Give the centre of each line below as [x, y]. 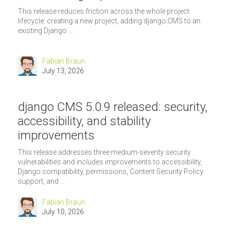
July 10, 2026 [63, 212]
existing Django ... [45, 31]
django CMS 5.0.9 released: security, [113, 107]
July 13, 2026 [63, 71]
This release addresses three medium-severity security [104, 152]
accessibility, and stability [84, 121]
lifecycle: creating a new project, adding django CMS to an [109, 21]
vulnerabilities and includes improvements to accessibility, [110, 162]
